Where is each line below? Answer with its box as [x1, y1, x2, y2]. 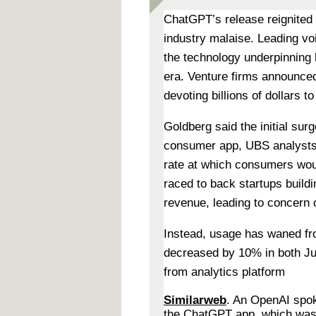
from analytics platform [164, 265, 285, 279]
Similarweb [164, 293, 226, 307]
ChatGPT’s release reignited [164, 13, 312, 26]
